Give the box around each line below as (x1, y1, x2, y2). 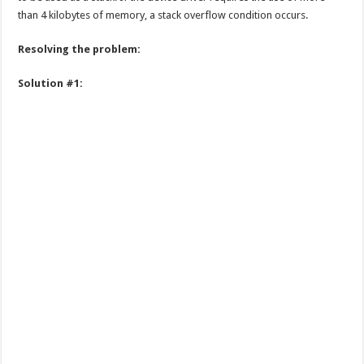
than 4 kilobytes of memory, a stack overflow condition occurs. (18, 8, 309, 21)
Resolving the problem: (18, 42, 141, 55)
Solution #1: (18, 76, 84, 89)
